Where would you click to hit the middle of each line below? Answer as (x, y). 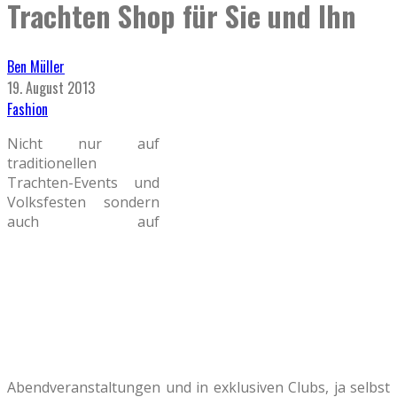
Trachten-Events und (83, 182)
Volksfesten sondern (83, 202)
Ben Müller (36, 66)
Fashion (27, 109)
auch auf (83, 221)
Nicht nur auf (83, 143)
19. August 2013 (51, 87)
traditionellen (52, 163)
